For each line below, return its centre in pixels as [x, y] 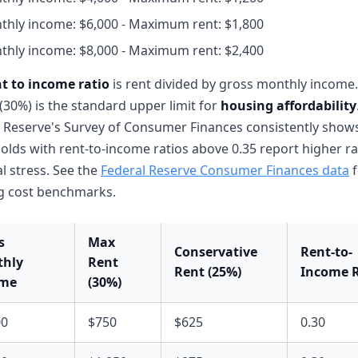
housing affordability [288, 105]
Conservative [216, 252]
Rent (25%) [208, 272]
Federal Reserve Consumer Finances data [225, 170]
